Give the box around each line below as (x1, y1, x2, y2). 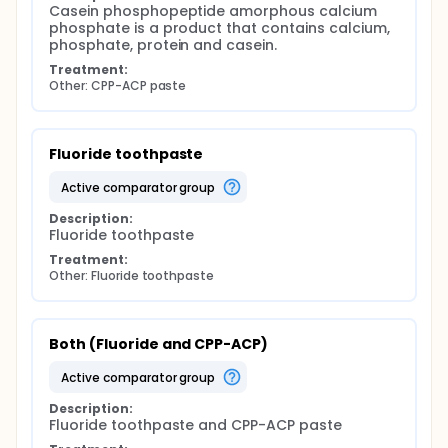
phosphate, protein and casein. (49, 35, 278, 55)
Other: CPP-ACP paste (49, 77, 187, 94)
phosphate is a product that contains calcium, (49, 18, 390, 38)
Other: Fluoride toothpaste (49, 267, 215, 284)
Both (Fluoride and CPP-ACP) (49, 334, 269, 354)
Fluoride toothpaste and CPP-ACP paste (49, 415, 342, 435)
